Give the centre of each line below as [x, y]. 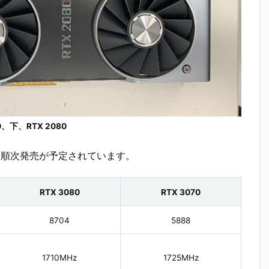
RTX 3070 [181, 192]
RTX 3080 [59, 192]
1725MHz [181, 258]
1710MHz [59, 258]
